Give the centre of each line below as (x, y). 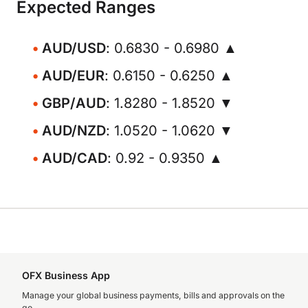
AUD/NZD (74, 131)
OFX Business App (66, 275)
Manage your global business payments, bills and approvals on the (153, 295)
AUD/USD (74, 48)
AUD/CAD (75, 158)
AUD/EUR (73, 76)
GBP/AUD (74, 103)
